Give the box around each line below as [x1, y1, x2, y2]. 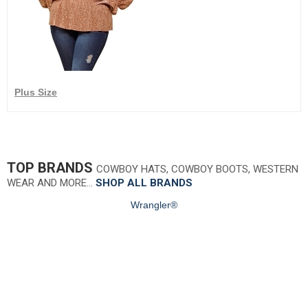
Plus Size [14, 87, 57, 98]
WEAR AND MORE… [7, 177, 96, 190]
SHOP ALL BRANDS [96, 177, 192, 190]
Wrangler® [131, 199, 177, 211]
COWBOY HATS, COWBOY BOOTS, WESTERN [96, 163, 298, 176]
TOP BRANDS [7, 159, 96, 177]
